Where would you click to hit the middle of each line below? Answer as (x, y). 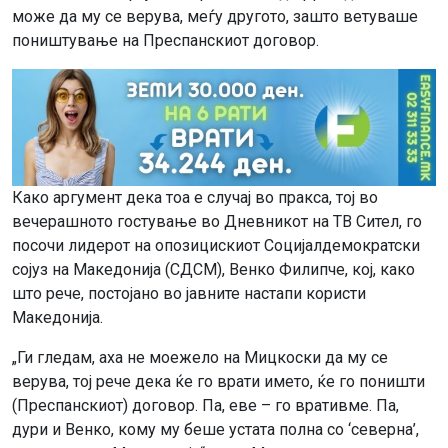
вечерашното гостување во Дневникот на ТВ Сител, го (217, 222)
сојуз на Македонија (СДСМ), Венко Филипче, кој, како (213, 270)
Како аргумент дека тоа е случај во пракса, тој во (195, 198)
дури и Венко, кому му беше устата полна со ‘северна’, (215, 430)
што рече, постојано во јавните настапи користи (189, 294)
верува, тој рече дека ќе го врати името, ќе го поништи (218, 382)
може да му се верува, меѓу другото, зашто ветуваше (215, 16)
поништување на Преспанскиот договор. (165, 40)
